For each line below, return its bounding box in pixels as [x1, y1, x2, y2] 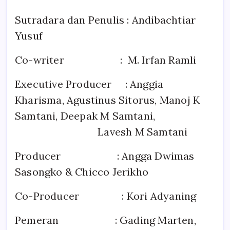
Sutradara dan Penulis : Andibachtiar [15, 13, 196, 26]
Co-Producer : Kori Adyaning [15, 189, 197, 202]
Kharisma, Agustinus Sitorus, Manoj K [15, 93, 200, 106]
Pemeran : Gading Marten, [15, 213, 196, 226]
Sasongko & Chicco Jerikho [15, 165, 148, 178]
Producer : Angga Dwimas [15, 149, 195, 162]
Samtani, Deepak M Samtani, [15, 109, 212, 122]
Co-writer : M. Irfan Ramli [15, 53, 197, 66]
